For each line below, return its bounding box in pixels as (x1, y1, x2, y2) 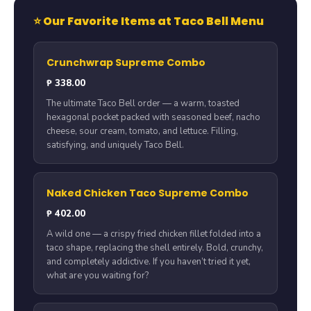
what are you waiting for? (47, 269, 149, 283)
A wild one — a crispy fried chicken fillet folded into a (47, 228, 261, 241)
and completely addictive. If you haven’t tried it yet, (47, 255, 251, 269)
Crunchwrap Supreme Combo (47, 56, 205, 70)
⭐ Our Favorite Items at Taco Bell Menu (33, 13, 264, 30)
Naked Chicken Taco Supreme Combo (47, 186, 249, 201)
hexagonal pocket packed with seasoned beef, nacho (47, 111, 260, 124)
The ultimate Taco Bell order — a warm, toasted (47, 97, 239, 110)
